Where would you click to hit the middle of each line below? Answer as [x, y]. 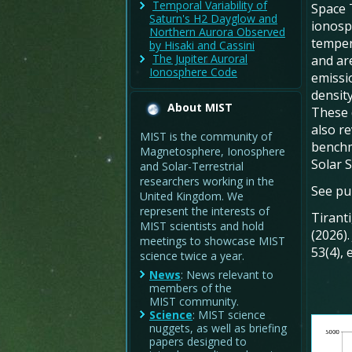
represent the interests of [205, 211]
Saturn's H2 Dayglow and [213, 19]
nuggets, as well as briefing [218, 328]
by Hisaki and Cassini [202, 46]
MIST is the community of [206, 136]
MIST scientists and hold [202, 225]
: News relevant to [227, 274]
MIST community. [194, 301]
